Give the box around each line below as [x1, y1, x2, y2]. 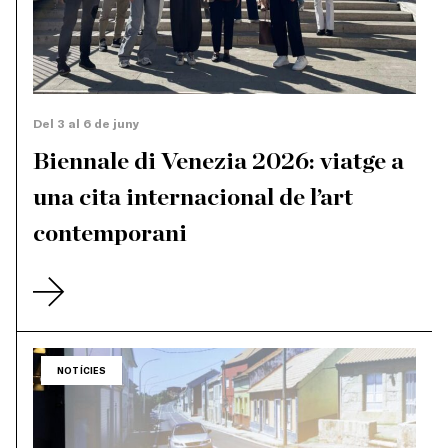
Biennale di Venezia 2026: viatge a [33, 150, 404, 175]
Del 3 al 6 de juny [33, 116, 139, 131]
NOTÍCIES [57, 365, 106, 377]
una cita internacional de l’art [33, 186, 353, 211]
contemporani [33, 222, 187, 247]
